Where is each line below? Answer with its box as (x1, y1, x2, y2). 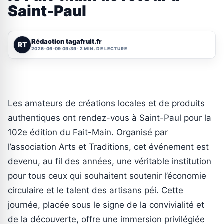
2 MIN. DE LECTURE (79, 46, 127, 52)
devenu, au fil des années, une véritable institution (8, 156, 211, 166)
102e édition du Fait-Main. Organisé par (8, 127, 168, 137)
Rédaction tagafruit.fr (31, 37, 102, 46)
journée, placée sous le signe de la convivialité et (8, 199, 204, 210)
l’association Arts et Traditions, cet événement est (8, 141, 209, 152)
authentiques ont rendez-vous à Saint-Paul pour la (8, 112, 211, 123)
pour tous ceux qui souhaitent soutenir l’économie (8, 170, 206, 181)
